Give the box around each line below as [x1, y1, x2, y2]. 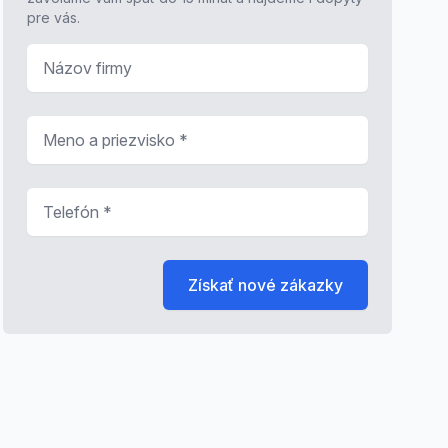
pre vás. [26, 9, 80, 26]
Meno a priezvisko [25, 117, 162, 137]
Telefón [25, 189, 86, 209]
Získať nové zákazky [187, 275, 343, 295]
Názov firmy [25, 45, 115, 65]
